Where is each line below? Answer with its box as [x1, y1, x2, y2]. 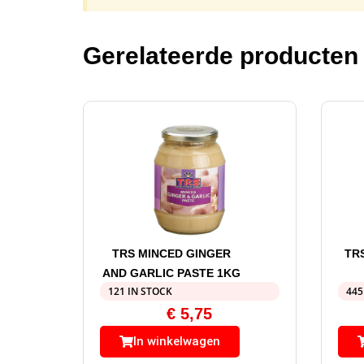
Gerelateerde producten [83, 42, 358, 70]
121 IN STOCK [108, 284, 172, 299]
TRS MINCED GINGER [112, 247, 232, 261]
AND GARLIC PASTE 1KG [102, 266, 241, 280]
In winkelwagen [133, 334, 220, 349]
